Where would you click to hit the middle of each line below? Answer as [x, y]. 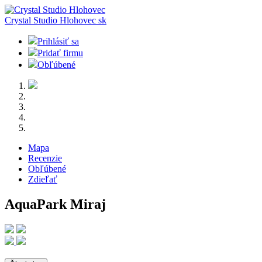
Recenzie [45, 158]
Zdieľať [43, 179]
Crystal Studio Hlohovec [51, 20]
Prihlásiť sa [58, 41]
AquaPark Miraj [55, 204]
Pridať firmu [60, 53]
